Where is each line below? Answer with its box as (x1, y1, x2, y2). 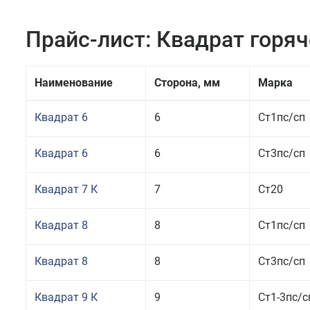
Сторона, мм (154, 76, 220, 89)
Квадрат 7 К (35, 183, 98, 196)
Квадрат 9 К (35, 291, 98, 304)
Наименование (35, 76, 113, 89)
